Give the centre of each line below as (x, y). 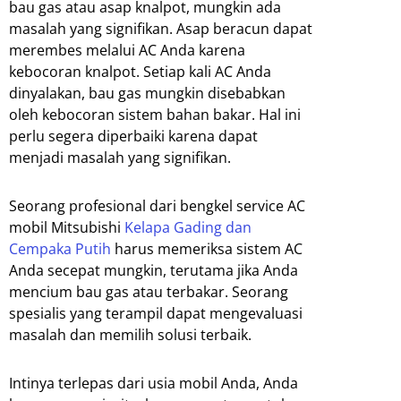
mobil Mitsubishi (67, 228)
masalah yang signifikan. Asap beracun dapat (161, 29)
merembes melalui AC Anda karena (127, 51)
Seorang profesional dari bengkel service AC (157, 206)
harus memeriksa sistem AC (207, 249)
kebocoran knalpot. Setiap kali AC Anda (140, 72)
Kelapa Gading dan (188, 228)
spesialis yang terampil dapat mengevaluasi (156, 314)
